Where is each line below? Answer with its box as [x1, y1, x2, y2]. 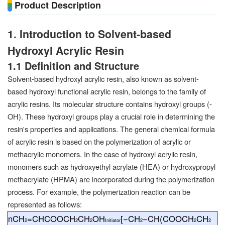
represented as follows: [8, 199, 82, 210]
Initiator [105, 216, 121, 223]
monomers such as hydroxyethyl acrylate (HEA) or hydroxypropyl [8, 161, 215, 172]
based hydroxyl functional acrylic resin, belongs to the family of [8, 86, 206, 97]
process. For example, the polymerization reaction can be [8, 186, 190, 197]
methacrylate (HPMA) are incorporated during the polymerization [8, 174, 214, 185]
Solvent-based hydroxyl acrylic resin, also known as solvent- [8, 73, 199, 84]
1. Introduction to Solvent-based [8, 26, 171, 42]
